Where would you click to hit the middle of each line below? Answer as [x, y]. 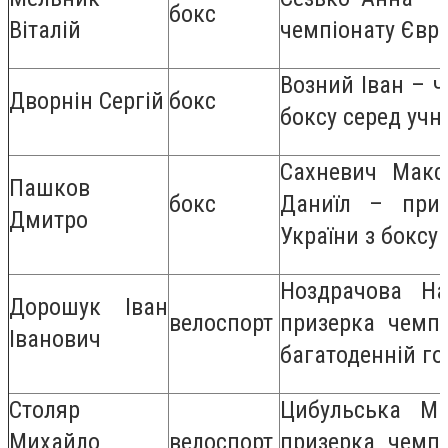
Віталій [45, 29]
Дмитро [48, 219]
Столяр [44, 409]
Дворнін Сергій [86, 100]
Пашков [49, 187]
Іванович [55, 338]
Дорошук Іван [88, 306]
